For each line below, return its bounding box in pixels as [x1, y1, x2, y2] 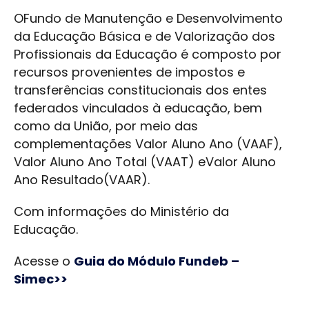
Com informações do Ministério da [14, 203, 229, 221]
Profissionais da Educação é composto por [14, 46, 281, 63]
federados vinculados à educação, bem [14, 99, 262, 117]
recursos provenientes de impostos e [14, 63, 245, 81]
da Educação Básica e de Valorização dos [14, 28, 275, 46]
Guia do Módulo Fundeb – [74, 252, 239, 270]
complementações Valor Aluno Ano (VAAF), [14, 135, 282, 153]
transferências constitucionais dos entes [14, 81, 267, 99]
